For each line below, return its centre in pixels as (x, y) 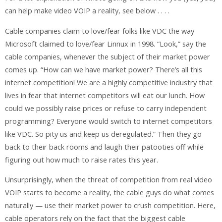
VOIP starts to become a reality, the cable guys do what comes (110, 193)
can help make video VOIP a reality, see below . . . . (87, 11)
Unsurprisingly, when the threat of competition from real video (109, 180)
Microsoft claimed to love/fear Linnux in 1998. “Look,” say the (106, 44)
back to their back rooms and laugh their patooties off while (104, 147)
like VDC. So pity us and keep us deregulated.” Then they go (103, 134)
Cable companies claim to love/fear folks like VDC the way (100, 31)
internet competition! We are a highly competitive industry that (109, 82)
